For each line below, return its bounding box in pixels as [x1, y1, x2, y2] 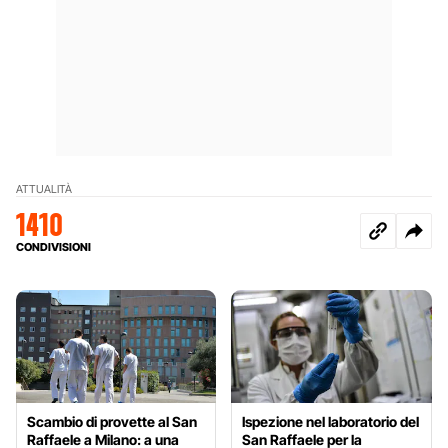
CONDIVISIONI [16, 239, 91, 254]
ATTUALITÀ [16, 181, 72, 196]
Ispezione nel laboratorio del [242, 412, 420, 430]
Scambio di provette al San [27, 412, 197, 430]
